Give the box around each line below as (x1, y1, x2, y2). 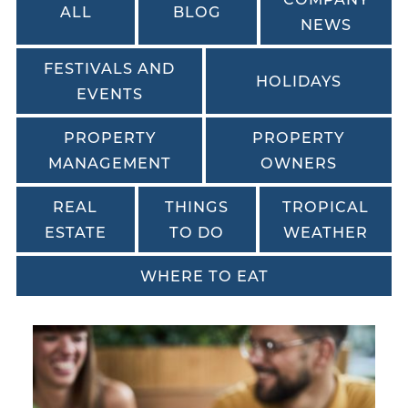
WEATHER (282, 222, 368, 242)
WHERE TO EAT (139, 266, 269, 286)
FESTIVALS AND (44, 58, 176, 78)
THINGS (165, 197, 229, 217)
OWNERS (260, 153, 337, 173)
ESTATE (44, 222, 107, 242)
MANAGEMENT (47, 153, 171, 173)
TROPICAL (281, 197, 369, 217)
